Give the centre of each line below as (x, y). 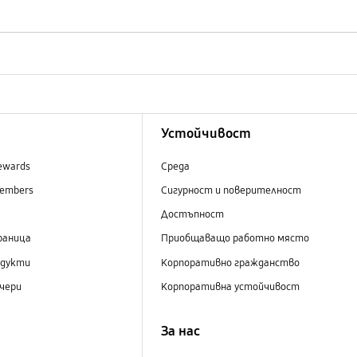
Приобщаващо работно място (235, 239)
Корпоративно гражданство (231, 263)
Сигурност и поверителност (231, 191)
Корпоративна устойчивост (231, 286)
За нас (180, 331)
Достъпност (192, 215)
